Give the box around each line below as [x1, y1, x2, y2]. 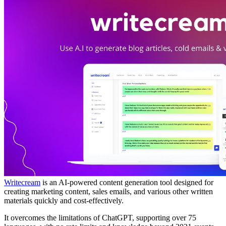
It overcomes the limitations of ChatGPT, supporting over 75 [4, 213, 196, 222]
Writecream [4, 178, 40, 187]
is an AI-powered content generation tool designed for [40, 178, 213, 187]
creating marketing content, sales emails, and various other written [4, 187, 213, 196]
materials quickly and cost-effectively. [4, 196, 124, 205]
